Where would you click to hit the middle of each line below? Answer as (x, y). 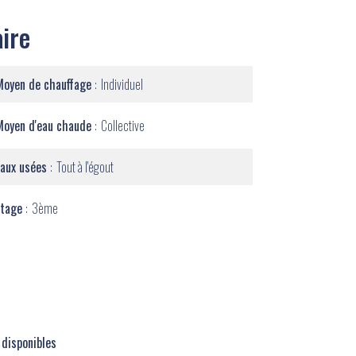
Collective (123, 126)
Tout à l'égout (85, 167)
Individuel (122, 84)
